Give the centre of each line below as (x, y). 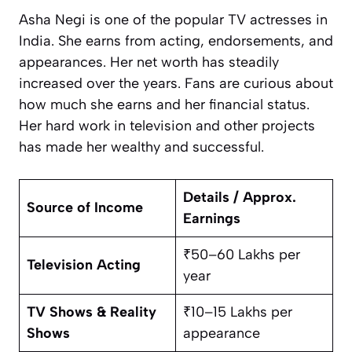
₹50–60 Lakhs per (242, 254)
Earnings (212, 218)
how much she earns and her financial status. (164, 104)
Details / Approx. (240, 197)
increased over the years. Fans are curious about (176, 83)
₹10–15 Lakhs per (238, 312)
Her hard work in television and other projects (167, 125)
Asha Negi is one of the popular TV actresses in (173, 19)
